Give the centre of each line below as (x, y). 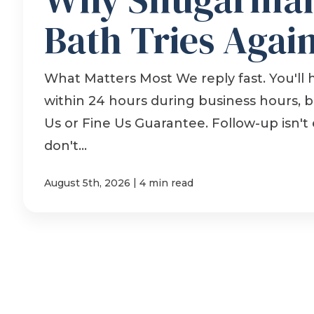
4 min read (167, 183)
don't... (66, 146)
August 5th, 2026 (88, 183)
